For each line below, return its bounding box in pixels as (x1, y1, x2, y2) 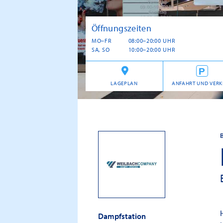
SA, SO (92, 45, 110, 53)
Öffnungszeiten (92, 22, 152, 34)
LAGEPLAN (111, 79, 138, 87)
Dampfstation (98, 211, 146, 221)
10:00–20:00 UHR (128, 45, 175, 53)
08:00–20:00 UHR (128, 36, 175, 44)
